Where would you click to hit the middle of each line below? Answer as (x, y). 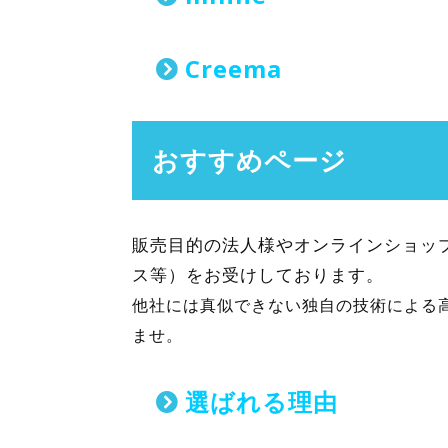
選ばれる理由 (258, 401)
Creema (230, 68)
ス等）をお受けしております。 (258, 274)
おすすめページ (249, 160)
